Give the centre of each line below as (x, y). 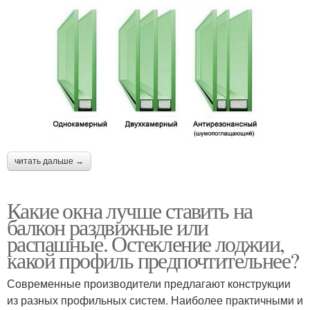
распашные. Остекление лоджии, (146, 243)
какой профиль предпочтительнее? (153, 259)
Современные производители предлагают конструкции (149, 283)
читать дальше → (49, 161)
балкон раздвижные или (108, 226)
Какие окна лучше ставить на (130, 210)
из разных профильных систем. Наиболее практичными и (155, 300)
